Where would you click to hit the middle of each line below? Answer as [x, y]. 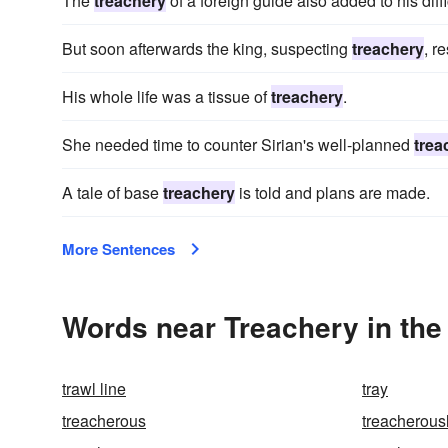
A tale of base [112, 192]
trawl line [94, 388]
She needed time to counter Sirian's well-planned [238, 144]
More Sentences [118, 249]
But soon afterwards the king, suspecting [207, 48]
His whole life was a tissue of [166, 96]
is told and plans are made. [332, 192]
